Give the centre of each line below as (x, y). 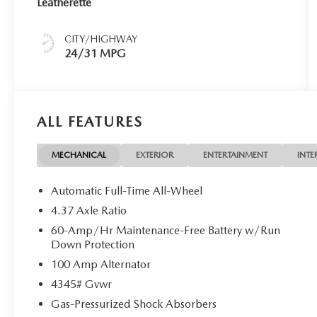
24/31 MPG (96, 54)
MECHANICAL (79, 155)
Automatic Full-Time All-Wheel (127, 191)
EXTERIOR (155, 155)
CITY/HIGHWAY (101, 39)
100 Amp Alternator (101, 265)
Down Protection (93, 245)
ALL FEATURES (90, 122)
